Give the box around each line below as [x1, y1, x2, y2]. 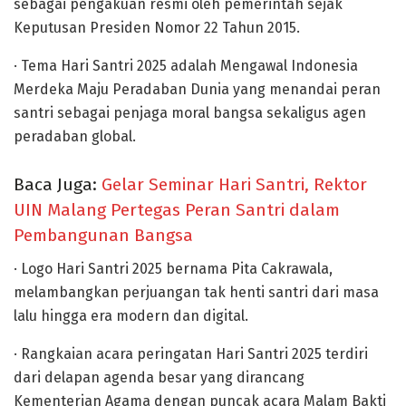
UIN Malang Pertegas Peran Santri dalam [14, 198, 340, 220]
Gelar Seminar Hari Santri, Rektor [101, 173, 367, 195]
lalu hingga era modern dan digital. [14, 306, 248, 324]
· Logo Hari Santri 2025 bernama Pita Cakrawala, [14, 259, 333, 277]
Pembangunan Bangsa [14, 224, 193, 246]
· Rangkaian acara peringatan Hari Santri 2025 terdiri [14, 344, 368, 362]
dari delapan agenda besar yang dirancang [14, 368, 304, 386]
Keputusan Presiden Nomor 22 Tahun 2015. [14, 19, 300, 37]
